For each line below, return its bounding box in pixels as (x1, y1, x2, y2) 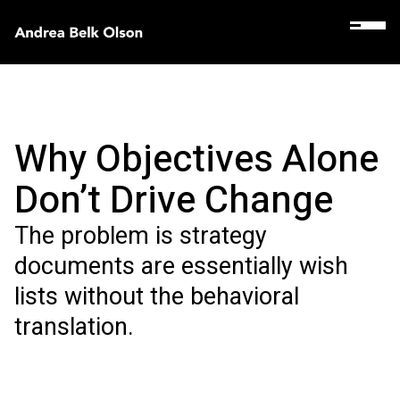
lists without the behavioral (14, 279, 299, 315)
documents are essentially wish (14, 249, 348, 285)
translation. (14, 310, 134, 346)
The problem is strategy (14, 219, 267, 254)
